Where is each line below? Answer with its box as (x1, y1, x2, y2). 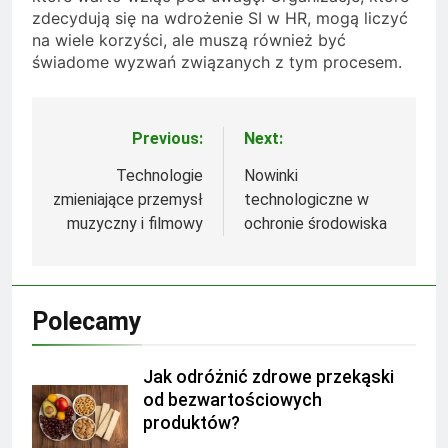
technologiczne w (244, 189, 369, 209)
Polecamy (32, 306, 142, 336)
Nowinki (244, 165, 298, 185)
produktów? (143, 412, 240, 433)
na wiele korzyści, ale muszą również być (32, 29, 346, 50)
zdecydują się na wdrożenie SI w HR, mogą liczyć (32, 7, 408, 28)
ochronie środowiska (244, 213, 387, 233)
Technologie (116, 165, 203, 185)
